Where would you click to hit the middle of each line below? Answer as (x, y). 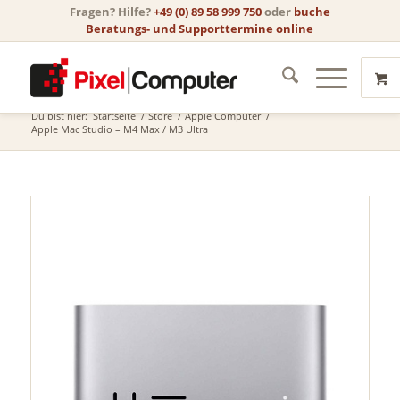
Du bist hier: (59, 116)
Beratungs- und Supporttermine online (200, 29)
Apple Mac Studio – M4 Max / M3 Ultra (119, 129)
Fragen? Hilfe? (111, 12)
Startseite (114, 116)
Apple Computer (222, 116)
